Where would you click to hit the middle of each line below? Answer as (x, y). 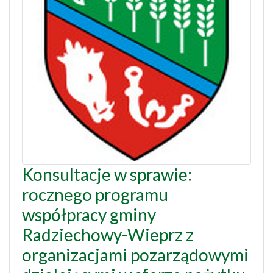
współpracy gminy (89, 215)
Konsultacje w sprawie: (107, 175)
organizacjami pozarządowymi (135, 255)
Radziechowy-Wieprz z (108, 235)
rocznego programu (95, 195)
